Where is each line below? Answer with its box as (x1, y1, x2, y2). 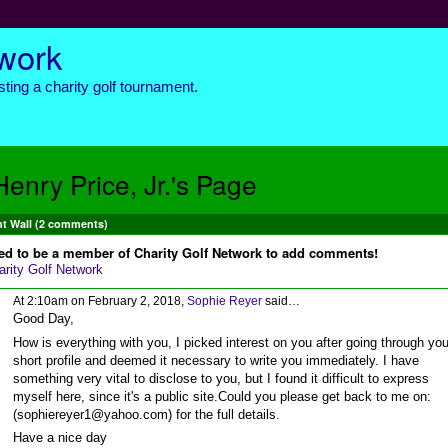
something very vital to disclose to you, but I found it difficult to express (12, 370, 429, 386)
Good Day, (12, 311, 74, 327)
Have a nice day (12, 429, 107, 445)
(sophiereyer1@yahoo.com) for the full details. (12, 406, 280, 422)
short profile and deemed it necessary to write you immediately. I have (12, 352, 419, 368)
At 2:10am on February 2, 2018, (12, 294, 187, 309)
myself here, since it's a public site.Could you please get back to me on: (12, 388, 431, 404)
